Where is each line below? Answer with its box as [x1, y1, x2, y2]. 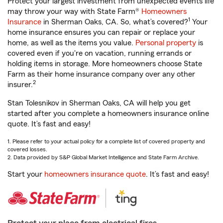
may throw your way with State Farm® [7, 7, 141, 15]
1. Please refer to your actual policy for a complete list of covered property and [7, 138, 205, 144]
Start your [7, 170, 44, 178]
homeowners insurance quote [44, 170, 146, 178]
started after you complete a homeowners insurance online [7, 110, 209, 117]
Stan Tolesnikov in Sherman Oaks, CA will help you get [7, 99, 191, 107]
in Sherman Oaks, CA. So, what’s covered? [41, 18, 188, 26]
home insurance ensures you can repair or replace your [7, 28, 195, 36]
